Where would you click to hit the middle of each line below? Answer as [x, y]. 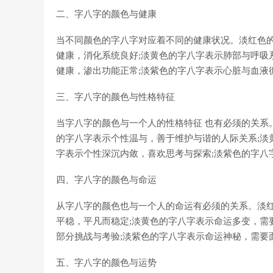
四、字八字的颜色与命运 [106, 180]
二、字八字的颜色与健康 [106, 14]
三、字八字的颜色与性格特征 [115, 97]
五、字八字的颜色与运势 [106, 263]
